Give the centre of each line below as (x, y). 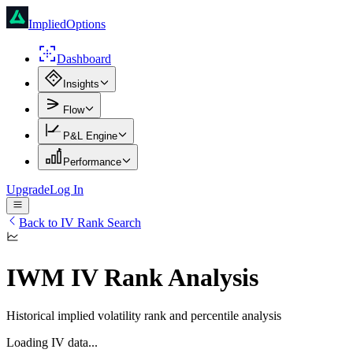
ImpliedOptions (67, 24)
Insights (81, 84)
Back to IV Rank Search (80, 223)
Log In (67, 190)
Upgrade (28, 190)
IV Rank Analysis (162, 277)
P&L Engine (90, 136)
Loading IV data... (52, 343)
